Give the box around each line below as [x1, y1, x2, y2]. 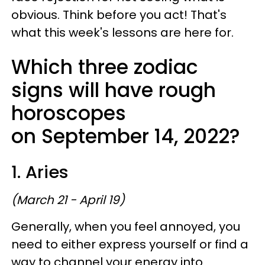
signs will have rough [11, 76, 216, 104]
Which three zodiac [11, 53, 198, 81]
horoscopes [11, 99, 126, 127]
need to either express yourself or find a [11, 235, 248, 253]
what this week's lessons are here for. [11, 24, 234, 41]
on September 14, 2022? [11, 122, 240, 150]
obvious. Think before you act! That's [11, 6, 227, 23]
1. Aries [11, 160, 69, 184]
